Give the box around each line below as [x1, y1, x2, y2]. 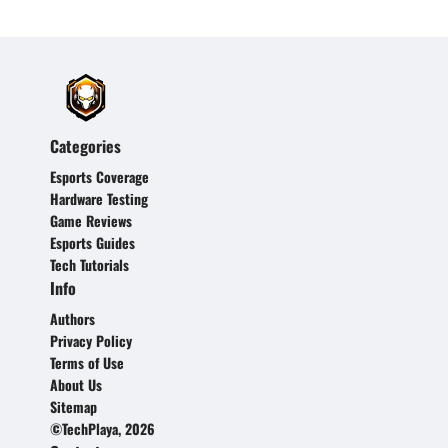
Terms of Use [50, 352, 124, 374]
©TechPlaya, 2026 [50, 418, 155, 440]
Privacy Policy [50, 330, 132, 352]
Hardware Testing [50, 188, 148, 210]
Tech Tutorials [50, 254, 129, 276]
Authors [50, 308, 95, 330]
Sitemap [50, 396, 97, 418]
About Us [50, 374, 102, 396]
